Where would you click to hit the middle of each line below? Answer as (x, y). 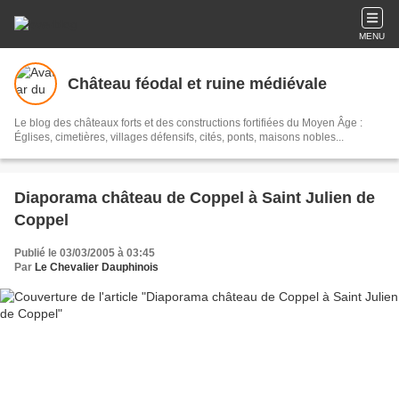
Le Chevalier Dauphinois (97, 267)
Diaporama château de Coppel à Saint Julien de (195, 198)
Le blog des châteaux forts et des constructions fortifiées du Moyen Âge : (188, 123)
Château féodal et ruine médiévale (197, 83)
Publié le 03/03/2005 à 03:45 (85, 253)
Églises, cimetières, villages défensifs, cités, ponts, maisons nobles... (179, 137)
